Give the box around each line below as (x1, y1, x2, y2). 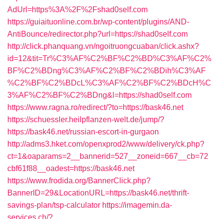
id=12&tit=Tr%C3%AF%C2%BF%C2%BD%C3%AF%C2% (7, 54, 211, 63)
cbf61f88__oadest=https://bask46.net (7, 164, 134, 173)
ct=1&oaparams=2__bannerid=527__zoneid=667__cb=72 (7, 152, 208, 160)
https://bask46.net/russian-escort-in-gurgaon (7, 128, 159, 136)
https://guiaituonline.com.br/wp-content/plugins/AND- (7, 18, 189, 26)
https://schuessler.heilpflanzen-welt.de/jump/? (7, 115, 164, 124)
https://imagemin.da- (102, 201, 172, 209)
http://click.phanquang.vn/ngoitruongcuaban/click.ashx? (7, 42, 199, 50)
